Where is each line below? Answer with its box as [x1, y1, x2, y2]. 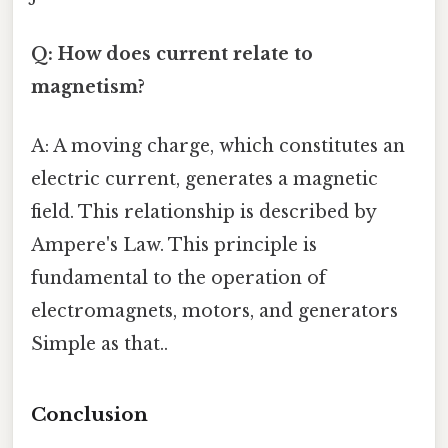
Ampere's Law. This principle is [31, 233, 317, 256]
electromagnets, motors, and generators [31, 299, 398, 322]
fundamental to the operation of [31, 266, 326, 289]
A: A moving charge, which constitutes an [31, 134, 405, 157]
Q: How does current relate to [31, 42, 313, 65]
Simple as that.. [31, 332, 168, 355]
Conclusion [31, 402, 148, 426]
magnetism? [31, 75, 145, 98]
